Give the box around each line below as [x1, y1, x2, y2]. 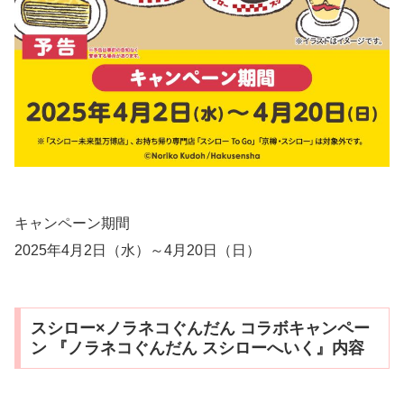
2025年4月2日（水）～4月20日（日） [14, 242, 261, 258]
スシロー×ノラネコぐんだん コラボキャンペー [30, 318, 370, 337]
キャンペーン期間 [14, 215, 130, 231]
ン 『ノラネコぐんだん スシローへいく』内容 [30, 338, 364, 357]
